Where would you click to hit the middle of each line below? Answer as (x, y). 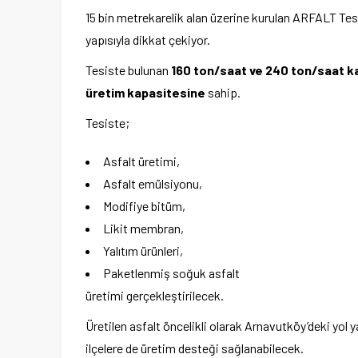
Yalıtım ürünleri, (143, 251)
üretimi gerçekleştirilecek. (155, 296)
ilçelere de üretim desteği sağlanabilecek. (195, 348)
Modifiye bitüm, (144, 206)
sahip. (223, 93)
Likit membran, (143, 229)
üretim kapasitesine (145, 93)
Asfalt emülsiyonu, (153, 184)
